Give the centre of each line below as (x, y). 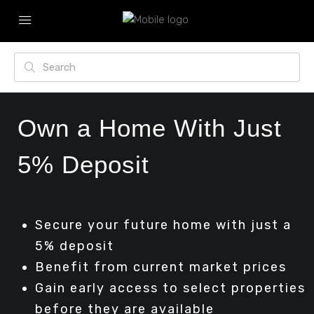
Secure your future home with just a (163, 225)
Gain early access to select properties (170, 288)
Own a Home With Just (150, 128)
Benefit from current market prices (161, 267)
